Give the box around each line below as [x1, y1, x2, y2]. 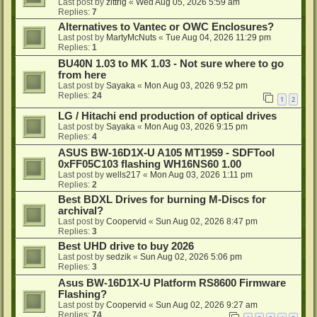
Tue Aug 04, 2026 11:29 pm [166, 33, 271, 43]
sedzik [106, 251, 131, 262]
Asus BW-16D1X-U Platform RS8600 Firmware [58, 277, 286, 289]
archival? [58, 204, 103, 217]
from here [58, 69, 106, 81]
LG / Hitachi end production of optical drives [58, 110, 277, 122]
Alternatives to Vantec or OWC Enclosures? [58, 21, 274, 33]
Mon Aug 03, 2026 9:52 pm [144, 81, 248, 91]
